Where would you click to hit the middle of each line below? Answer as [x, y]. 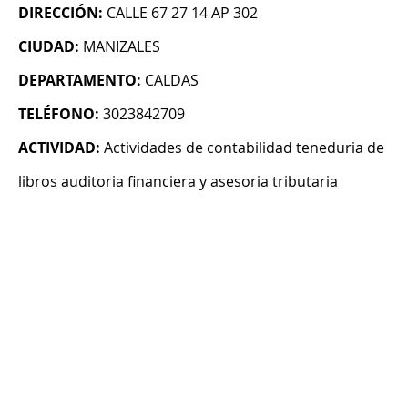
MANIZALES [122, 47]
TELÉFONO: [59, 114]
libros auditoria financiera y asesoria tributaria [178, 182]
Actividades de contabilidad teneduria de [244, 148]
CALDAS [172, 81]
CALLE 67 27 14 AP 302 [182, 13]
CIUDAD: [49, 47]
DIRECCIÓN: [61, 13]
